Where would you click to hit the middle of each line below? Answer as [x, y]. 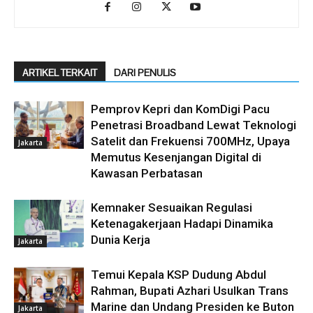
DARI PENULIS [145, 72]
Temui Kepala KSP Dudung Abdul [179, 274]
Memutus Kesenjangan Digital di [176, 157]
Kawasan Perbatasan [147, 173]
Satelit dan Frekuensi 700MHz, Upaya [190, 141]
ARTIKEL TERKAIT [60, 72]
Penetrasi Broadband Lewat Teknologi [194, 125]
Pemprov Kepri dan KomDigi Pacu [180, 109]
